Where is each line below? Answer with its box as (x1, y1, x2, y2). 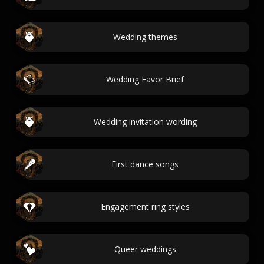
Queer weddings (114, 243, 176, 255)
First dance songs (111, 159, 179, 170)
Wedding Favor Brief (106, 74, 184, 85)
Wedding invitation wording (93, 116, 197, 127)
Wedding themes (113, 31, 177, 42)
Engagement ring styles (100, 201, 190, 212)
